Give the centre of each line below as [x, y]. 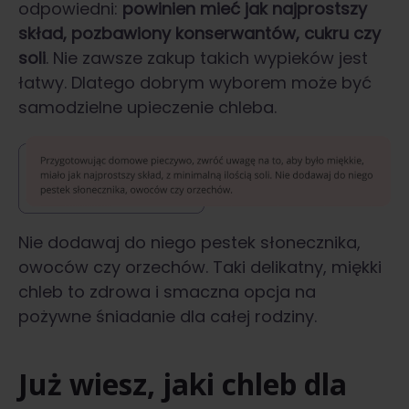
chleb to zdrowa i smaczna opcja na [167, 291]
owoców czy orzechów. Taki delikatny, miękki [200, 267]
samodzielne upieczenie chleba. [147, 108]
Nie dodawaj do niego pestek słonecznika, [189, 242]
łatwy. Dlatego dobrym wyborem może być [195, 83]
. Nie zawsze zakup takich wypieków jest [207, 58]
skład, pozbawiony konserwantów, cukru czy [199, 34]
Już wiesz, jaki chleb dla [183, 383]
